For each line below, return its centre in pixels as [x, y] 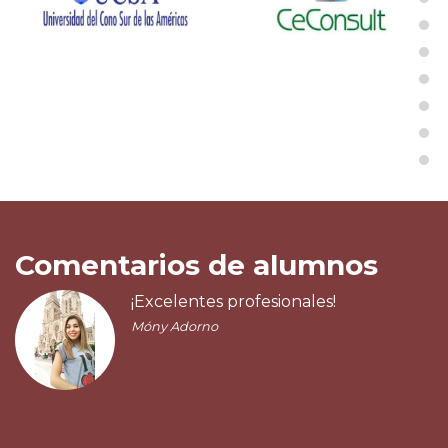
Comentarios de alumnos [196, 265]
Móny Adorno [174, 326]
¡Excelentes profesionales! [233, 301]
